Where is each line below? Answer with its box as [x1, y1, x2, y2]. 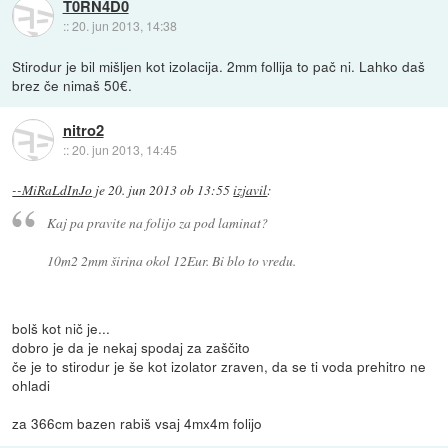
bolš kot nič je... [12, 318, 111, 339]
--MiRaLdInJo [12, 180, 93, 199]
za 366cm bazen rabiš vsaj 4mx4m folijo [12, 413, 263, 434]
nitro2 [62, 119, 104, 142]
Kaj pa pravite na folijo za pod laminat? [46, 213, 268, 233]
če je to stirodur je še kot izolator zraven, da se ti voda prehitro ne [12, 356, 427, 377]
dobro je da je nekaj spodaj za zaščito [12, 337, 251, 358]
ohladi [12, 375, 51, 396]
